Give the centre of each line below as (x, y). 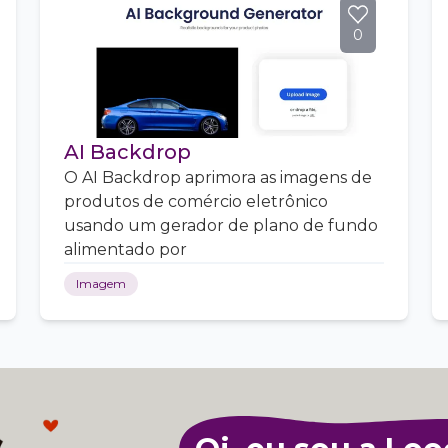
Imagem (101, 283)
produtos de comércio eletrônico (196, 201)
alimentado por (125, 249)
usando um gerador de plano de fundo (221, 225)
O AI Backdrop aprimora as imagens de (218, 177)
